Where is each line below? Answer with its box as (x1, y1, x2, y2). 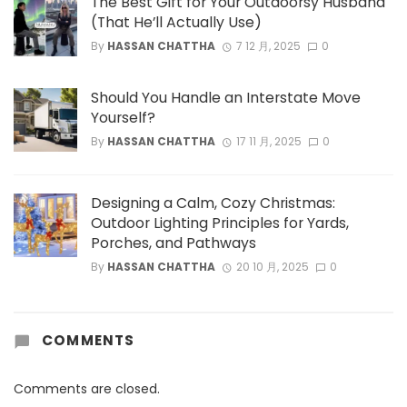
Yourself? (91, 106, 155, 128)
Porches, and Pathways (91, 232, 256, 253)
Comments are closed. (14, 380, 160, 398)
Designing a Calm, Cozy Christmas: (91, 192, 335, 213)
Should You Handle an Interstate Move (91, 86, 361, 108)
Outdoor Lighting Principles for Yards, (91, 212, 349, 233)
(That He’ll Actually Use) (91, 11, 262, 33)
